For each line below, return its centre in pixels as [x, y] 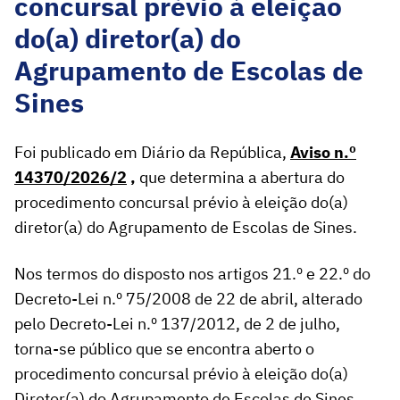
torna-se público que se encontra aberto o [164, 349]
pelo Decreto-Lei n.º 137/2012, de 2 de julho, [177, 324]
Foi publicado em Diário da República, [152, 153]
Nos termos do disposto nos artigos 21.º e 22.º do [192, 274]
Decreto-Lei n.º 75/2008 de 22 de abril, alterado [188, 299]
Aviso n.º [323, 153]
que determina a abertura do [242, 178]
